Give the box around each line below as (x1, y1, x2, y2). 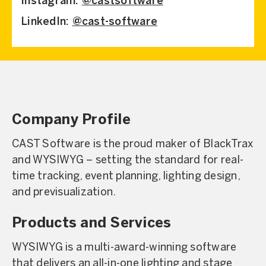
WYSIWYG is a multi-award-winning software (12, 242, 237, 253)
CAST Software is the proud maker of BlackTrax (12, 140, 254, 150)
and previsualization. (12, 188, 116, 198)
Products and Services (12, 217, 172, 230)
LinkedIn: (21, 17, 72, 27)
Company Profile (12, 114, 131, 127)
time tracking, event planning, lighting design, (12, 172, 240, 182)
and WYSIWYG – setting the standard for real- (12, 156, 243, 166)
